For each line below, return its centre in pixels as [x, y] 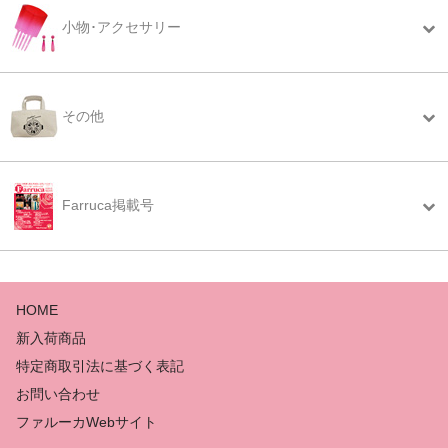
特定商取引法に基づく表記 [99, 366]
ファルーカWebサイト [86, 422]
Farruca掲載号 [106, 204]
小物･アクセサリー [119, 26]
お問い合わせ [57, 394]
